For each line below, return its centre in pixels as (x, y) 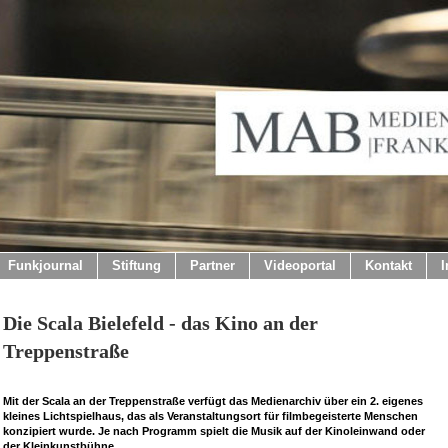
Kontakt (388, 265)
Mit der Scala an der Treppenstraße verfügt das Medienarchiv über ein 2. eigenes (213, 401)
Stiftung (136, 265)
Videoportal (300, 265)
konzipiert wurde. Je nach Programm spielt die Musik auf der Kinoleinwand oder (214, 431)
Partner (212, 265)
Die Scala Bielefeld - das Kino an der (160, 323)
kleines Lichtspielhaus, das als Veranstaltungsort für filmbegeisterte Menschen (210, 416)
